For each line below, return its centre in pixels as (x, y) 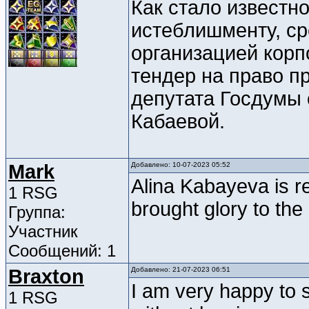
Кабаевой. (178, 122)
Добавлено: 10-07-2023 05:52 (181, 165)
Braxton (46, 277)
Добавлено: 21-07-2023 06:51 (181, 270)
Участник (43, 232)
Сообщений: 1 (62, 251)
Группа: (37, 212)
